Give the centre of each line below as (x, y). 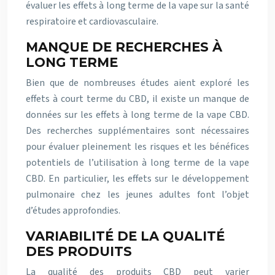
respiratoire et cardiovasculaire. (92, 21)
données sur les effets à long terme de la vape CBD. (137, 115)
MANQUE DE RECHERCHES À (124, 47)
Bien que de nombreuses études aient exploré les (137, 83)
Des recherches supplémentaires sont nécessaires (137, 131)
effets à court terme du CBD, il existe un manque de (137, 99)
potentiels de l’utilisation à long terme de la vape (137, 163)
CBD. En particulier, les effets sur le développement (137, 179)
